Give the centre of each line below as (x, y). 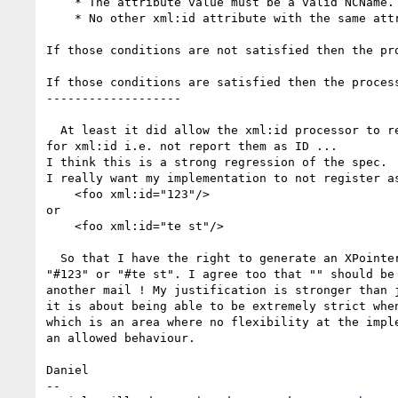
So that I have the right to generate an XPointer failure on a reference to (53, 258)
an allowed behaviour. (121, 338)
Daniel (68, 370)
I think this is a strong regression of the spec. (217, 162)
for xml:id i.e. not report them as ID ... (192, 146)
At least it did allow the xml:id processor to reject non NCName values (53, 130)
